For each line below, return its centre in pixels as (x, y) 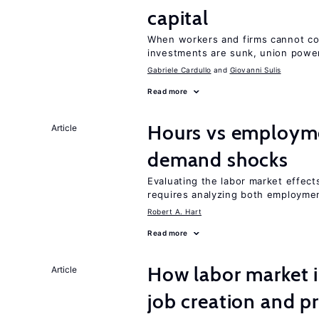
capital (178, 18)
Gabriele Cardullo (179, 70)
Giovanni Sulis (255, 70)
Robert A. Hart (174, 211)
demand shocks (218, 159)
